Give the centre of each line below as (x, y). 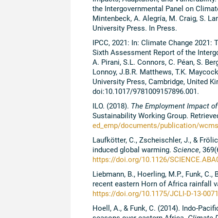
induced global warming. (133, 150)
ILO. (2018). (111, 106)
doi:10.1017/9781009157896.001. (145, 91)
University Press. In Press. (135, 28)
